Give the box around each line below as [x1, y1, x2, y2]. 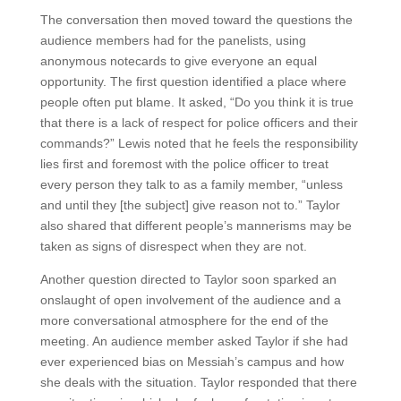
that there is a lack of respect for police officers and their [39, 115, 358, 130]
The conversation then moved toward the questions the [39, 13, 353, 27]
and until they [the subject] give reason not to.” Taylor [39, 198, 340, 212]
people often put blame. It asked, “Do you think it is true [39, 95, 354, 109]
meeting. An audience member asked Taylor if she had [39, 334, 348, 348]
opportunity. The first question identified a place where [39, 74, 346, 89]
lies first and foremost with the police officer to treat [39, 157, 328, 171]
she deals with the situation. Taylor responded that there [39, 375, 357, 389]
